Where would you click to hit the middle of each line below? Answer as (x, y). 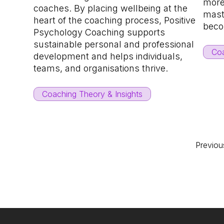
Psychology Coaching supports (99, 32)
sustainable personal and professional (114, 44)
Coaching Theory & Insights (92, 94)
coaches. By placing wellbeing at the (111, 8)
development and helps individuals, (108, 56)
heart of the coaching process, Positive (115, 20)
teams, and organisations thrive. (101, 68)
